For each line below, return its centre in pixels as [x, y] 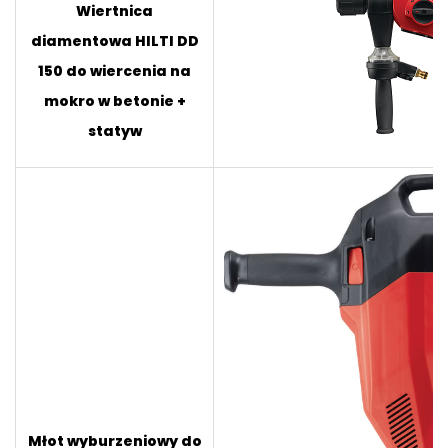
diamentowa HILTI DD [114, 40]
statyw [114, 130]
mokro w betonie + [114, 100]
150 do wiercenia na [114, 70]
